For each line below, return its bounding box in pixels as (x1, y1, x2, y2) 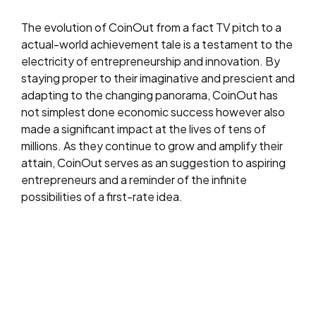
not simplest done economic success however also (21, 104, 285, 119)
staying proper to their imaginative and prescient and (21, 71, 295, 85)
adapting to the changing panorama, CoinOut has (21, 87, 278, 102)
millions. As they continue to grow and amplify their (21, 138, 283, 153)
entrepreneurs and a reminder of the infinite (21, 172, 247, 187)
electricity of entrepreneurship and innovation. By (21, 54, 280, 68)
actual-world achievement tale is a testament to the (21, 37, 293, 51)
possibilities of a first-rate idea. (21, 189, 183, 204)
